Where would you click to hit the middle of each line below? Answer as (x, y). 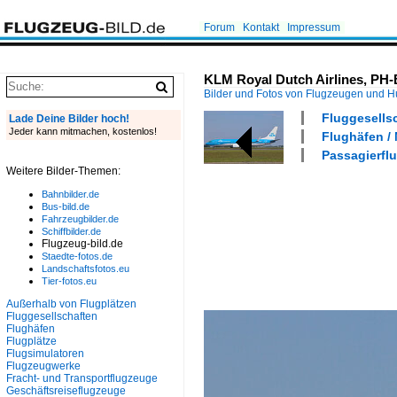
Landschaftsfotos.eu (86, 269)
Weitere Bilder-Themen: (63, 171)
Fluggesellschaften (52, 316)
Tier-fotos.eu (69, 281)
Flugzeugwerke (43, 366)
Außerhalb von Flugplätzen (71, 304)
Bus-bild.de (66, 206)
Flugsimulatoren (45, 354)
